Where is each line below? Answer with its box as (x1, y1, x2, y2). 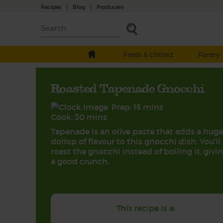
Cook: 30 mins (51, 112, 107, 122)
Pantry (198, 50, 220, 59)
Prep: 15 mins (111, 102, 163, 112)
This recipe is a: (116, 203, 175, 213)
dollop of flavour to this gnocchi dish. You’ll (51, 136, 221, 146)
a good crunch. (51, 156, 109, 166)
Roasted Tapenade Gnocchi (51, 80, 204, 97)
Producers (97, 3, 123, 10)
